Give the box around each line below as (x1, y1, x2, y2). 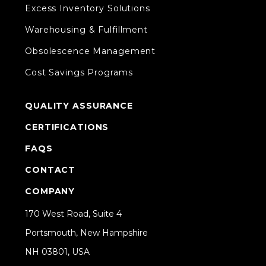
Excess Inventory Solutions (25, 2, 150, 14)
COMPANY (25, 185, 75, 197)
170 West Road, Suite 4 (25, 208, 122, 219)
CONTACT (25, 164, 76, 175)
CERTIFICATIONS (25, 121, 109, 132)
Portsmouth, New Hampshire (25, 227, 148, 238)
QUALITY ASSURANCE (25, 100, 133, 111)
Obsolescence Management (25, 45, 156, 56)
